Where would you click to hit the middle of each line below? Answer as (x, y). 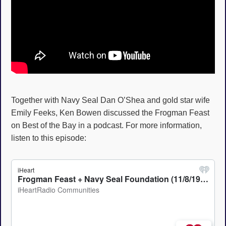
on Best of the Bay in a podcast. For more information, (106, 126)
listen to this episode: (49, 138)
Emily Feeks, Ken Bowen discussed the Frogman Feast (110, 113)
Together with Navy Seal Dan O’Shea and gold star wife (110, 100)
